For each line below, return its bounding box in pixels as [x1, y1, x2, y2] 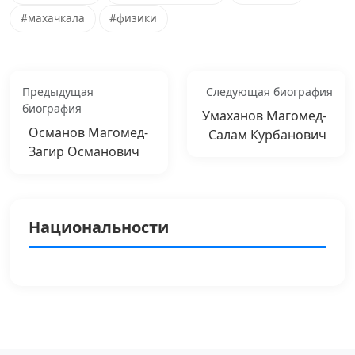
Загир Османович [29, 142, 139, 160]
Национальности [29, 216, 169, 238]
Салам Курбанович [208, 125, 326, 143]
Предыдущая [22, 83, 94, 99]
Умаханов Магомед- [202, 106, 326, 124]
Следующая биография [206, 83, 333, 99]
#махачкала [20, 10, 85, 26]
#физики [109, 10, 158, 26]
